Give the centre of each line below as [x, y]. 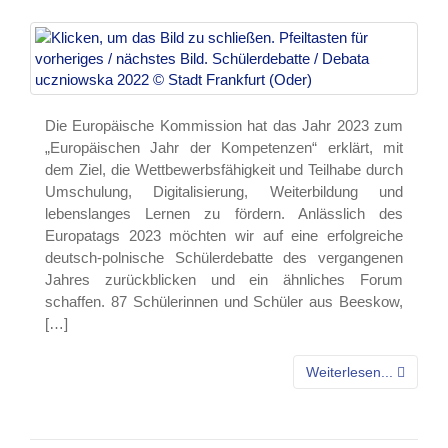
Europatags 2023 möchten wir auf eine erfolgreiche [224, 236]
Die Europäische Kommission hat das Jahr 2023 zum [224, 126]
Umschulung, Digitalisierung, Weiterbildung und [224, 192]
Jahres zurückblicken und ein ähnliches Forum [224, 280]
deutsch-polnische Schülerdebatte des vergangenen [224, 258]
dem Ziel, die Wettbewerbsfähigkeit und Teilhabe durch [224, 170]
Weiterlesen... [351, 372]
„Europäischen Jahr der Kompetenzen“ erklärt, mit [224, 148]
